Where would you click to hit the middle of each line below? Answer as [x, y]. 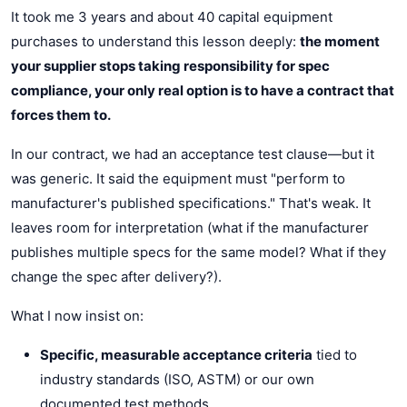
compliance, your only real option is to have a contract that [203, 90]
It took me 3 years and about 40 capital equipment [172, 16]
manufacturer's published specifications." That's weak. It [191, 203]
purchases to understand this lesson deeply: [155, 41]
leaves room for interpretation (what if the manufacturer [190, 227]
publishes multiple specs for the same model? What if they [199, 252]
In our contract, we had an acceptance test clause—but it [193, 154]
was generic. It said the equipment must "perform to [178, 178]
